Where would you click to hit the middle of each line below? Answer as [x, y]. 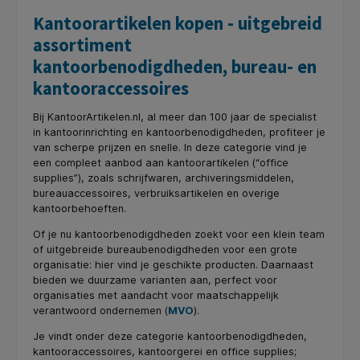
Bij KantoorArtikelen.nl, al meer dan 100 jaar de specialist [175, 117]
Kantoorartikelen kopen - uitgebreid [178, 23]
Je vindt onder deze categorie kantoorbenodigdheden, [170, 336]
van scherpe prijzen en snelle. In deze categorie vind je [170, 148]
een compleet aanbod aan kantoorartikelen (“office [161, 163]
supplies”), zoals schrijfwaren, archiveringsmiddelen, [164, 178]
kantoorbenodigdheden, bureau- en [175, 66]
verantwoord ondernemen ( [100, 311]
